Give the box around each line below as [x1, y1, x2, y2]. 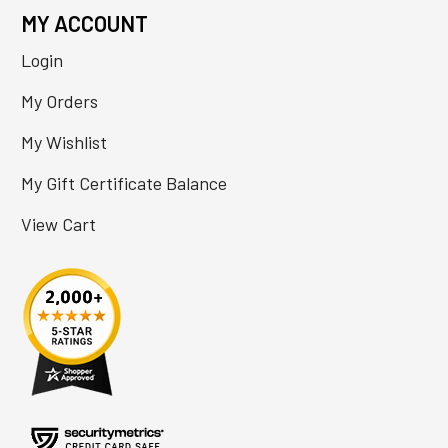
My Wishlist [20, 131, 107, 154]
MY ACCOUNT [20, 10, 148, 37]
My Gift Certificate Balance [20, 172, 227, 195]
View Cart [20, 213, 96, 236]
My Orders [20, 90, 98, 113]
